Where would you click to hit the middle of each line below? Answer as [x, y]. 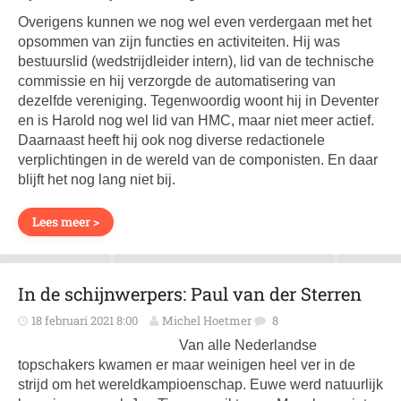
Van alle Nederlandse [248, 345]
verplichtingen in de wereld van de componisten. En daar [198, 160]
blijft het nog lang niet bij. [97, 179]
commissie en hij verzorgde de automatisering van [177, 81]
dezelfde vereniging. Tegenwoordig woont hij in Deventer [198, 101]
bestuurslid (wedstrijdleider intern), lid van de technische [196, 61]
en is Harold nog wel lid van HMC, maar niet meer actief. [196, 120]
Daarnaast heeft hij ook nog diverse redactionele [171, 140]
